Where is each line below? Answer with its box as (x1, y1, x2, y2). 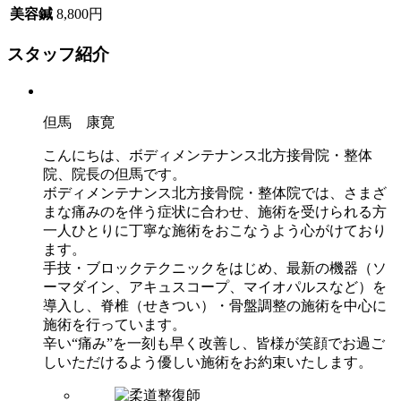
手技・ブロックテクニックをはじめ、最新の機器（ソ (43, 260, 387, 277)
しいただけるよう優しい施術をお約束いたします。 (43, 354, 372, 371)
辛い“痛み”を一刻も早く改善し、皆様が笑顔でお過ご (43, 336, 385, 352)
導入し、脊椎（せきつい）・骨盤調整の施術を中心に (43, 298, 387, 314)
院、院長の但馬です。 (43, 166, 186, 183)
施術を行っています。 (43, 317, 186, 333)
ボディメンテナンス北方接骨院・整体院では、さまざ (43, 185, 387, 201)
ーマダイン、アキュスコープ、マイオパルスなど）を (43, 279, 387, 295)
